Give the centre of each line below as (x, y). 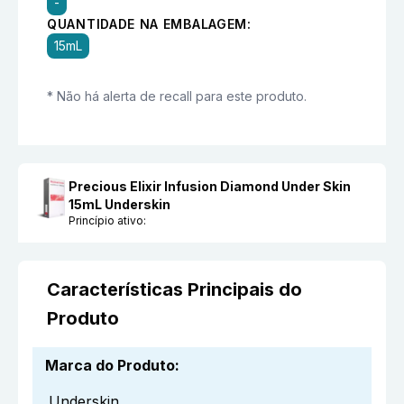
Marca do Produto (110, 366)
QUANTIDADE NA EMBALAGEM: (149, 24)
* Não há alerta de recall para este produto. (177, 96)
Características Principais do (174, 290)
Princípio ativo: (108, 221)
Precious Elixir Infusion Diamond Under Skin (210, 187)
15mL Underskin (120, 205)
